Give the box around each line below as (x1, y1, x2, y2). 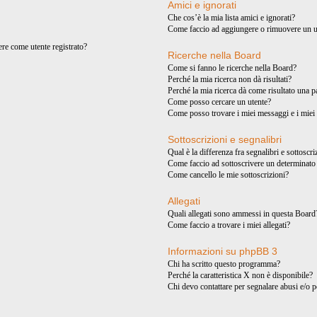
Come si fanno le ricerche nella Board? (168, 63, 297, 73)
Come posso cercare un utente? (168, 97, 272, 107)
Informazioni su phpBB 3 (168, 246, 278, 257)
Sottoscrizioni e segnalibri (168, 134, 282, 145)
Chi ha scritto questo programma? (168, 259, 281, 269)
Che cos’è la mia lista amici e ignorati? (168, 13, 296, 23)
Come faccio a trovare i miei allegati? (168, 220, 291, 230)
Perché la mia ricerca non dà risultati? (168, 74, 292, 84)
